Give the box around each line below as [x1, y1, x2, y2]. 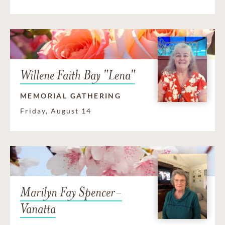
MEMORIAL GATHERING [20, 91, 122, 100]
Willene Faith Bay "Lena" [20, 66, 135, 83]
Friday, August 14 [20, 106, 91, 115]
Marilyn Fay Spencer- [20, 183, 122, 200]
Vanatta [20, 200, 56, 217]
